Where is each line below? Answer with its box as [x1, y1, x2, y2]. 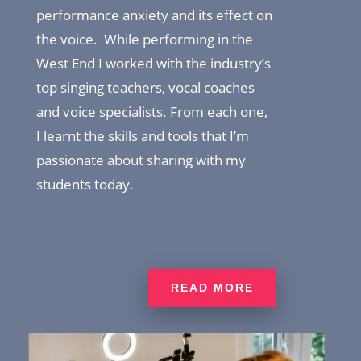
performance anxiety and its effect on [35, 5, 272, 24]
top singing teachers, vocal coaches [35, 77, 255, 97]
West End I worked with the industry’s [35, 53, 271, 73]
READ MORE [171, 280, 255, 294]
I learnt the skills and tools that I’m [35, 126, 249, 145]
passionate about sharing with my [35, 150, 246, 169]
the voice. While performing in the [35, 29, 253, 48]
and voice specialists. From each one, [35, 102, 271, 121]
